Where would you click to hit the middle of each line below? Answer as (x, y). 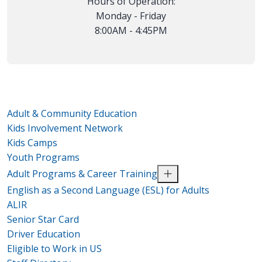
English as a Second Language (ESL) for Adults (108, 190)
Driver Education (44, 234)
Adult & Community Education (72, 113)
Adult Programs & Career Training (82, 173)
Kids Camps (32, 142)
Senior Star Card (43, 219)
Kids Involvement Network (65, 128)
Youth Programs (43, 157)
